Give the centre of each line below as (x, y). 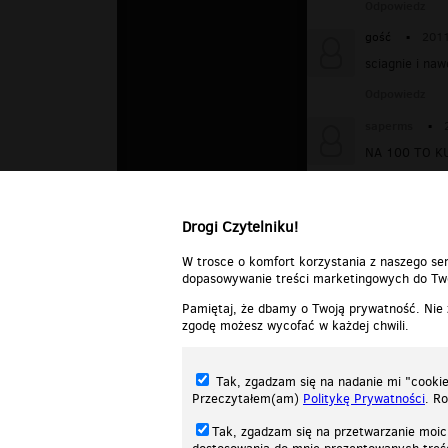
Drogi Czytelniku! (240, 227)
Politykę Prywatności (364, 399)
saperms (389, 126)
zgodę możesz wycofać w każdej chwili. (295, 325)
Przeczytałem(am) (247, 399)
